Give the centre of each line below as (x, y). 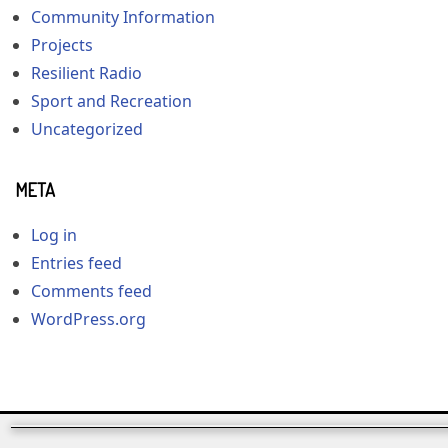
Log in (54, 234)
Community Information (123, 17)
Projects (62, 45)
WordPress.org (88, 318)
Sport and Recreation (111, 101)
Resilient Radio (86, 73)
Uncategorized (87, 129)
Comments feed (91, 290)
